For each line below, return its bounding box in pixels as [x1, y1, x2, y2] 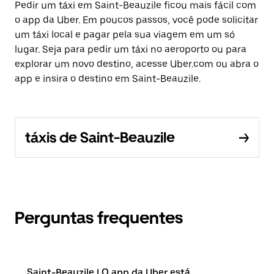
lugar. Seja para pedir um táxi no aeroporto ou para [15, 43, 246, 55]
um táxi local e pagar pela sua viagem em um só [15, 29, 235, 40]
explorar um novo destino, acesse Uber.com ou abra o [15, 58, 259, 70]
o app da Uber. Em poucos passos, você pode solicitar [15, 14, 258, 26]
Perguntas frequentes [15, 207, 183, 228]
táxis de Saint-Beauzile [25, 128, 175, 146]
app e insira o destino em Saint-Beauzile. [15, 73, 201, 84]
